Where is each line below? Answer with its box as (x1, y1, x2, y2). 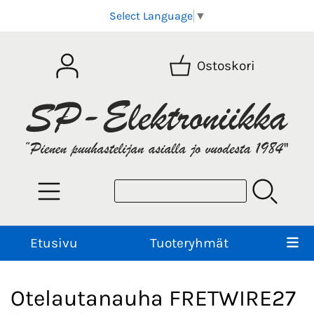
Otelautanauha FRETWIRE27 (11, 285, 296, 312)
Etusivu (29, 234, 78, 251)
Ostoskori (197, 57, 256, 74)
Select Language (109, 9, 193, 23)
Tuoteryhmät (150, 234, 228, 251)
